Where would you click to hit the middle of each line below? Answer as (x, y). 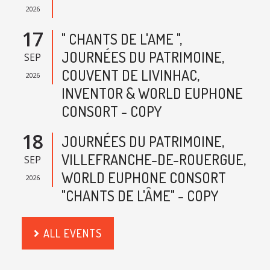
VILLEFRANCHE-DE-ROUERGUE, (153, 160)
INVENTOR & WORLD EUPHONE (152, 93)
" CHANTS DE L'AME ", (121, 39)
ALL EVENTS (72, 234)
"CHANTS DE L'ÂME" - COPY (140, 196)
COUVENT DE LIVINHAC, (130, 75)
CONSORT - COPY (111, 111)
